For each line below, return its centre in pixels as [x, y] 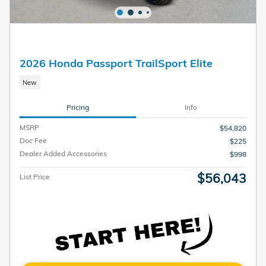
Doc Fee [33, 141]
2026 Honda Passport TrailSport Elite [116, 63]
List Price [35, 177]
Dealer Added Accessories [63, 154]
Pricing [77, 107]
